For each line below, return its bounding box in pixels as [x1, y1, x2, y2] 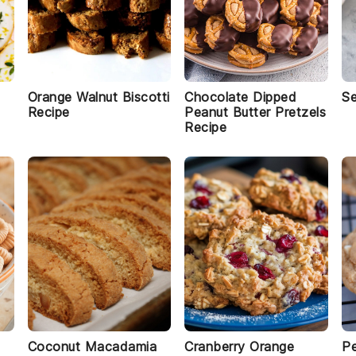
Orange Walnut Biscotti [27, 89, 170, 105]
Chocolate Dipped [184, 89, 297, 105]
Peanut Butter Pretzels [184, 104, 327, 120]
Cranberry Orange [184, 339, 295, 354]
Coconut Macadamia [27, 339, 157, 354]
